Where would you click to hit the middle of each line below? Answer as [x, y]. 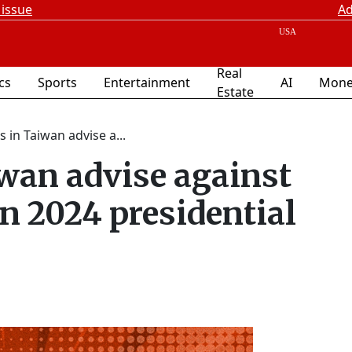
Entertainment [147, 82]
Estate [235, 92]
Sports [57, 82]
